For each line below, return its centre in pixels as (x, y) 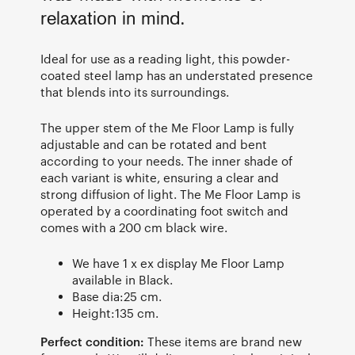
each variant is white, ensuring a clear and (160, 177)
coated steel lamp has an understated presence (177, 75)
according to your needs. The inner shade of (166, 160)
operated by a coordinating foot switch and (164, 210)
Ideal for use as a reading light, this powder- (165, 58)
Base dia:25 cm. (117, 296)
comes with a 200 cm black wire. (134, 227)
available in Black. (122, 279)
